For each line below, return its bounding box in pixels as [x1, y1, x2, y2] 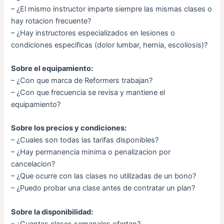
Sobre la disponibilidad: [11, 207, 93, 216]
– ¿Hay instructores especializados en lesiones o [11, 28, 175, 37]
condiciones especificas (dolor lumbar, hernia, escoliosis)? [11, 40, 208, 49]
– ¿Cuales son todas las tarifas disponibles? [11, 135, 159, 145]
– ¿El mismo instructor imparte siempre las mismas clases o [11, 4, 212, 13]
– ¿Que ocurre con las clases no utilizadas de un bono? [11, 171, 196, 181]
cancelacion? [11, 159, 55, 169]
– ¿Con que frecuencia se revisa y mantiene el [11, 87, 165, 97]
